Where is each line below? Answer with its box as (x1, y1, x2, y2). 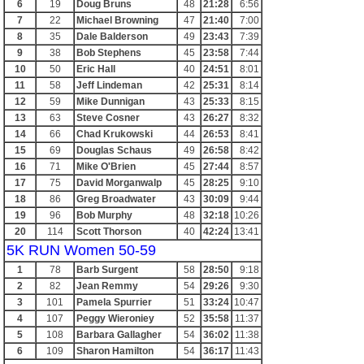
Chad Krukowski (76, 128, 153, 140)
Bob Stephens (76, 47, 141, 58)
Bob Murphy (76, 210, 132, 221)
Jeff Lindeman (76, 80, 142, 91)
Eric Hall (76, 63, 115, 75)
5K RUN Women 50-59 (6, 242, 156, 258)
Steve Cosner (76, 112, 140, 123)
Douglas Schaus (76, 145, 152, 156)
